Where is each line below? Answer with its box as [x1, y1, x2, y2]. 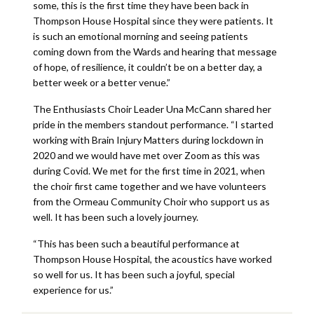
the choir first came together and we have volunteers [32, 180, 266, 192]
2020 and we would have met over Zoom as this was [32, 149, 260, 161]
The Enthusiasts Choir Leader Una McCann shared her [32, 103, 271, 115]
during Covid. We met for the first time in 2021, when [32, 165, 265, 177]
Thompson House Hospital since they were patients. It [32, 15, 273, 27]
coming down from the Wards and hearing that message [32, 46, 277, 57]
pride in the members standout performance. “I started [32, 118, 273, 130]
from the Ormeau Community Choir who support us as [32, 196, 270, 207]
